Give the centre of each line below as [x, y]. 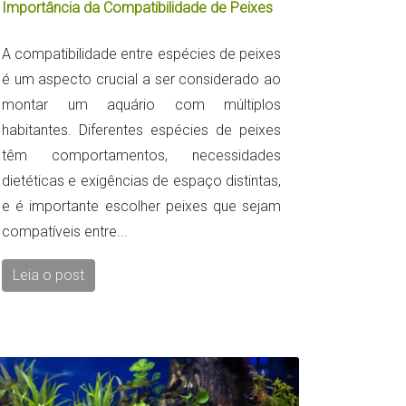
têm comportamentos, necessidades [141, 155]
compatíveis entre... [65, 231]
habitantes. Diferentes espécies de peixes [141, 130]
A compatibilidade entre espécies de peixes [141, 53]
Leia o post [48, 275]
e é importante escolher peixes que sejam [141, 206]
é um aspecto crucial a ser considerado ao [141, 79]
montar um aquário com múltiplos [141, 104]
